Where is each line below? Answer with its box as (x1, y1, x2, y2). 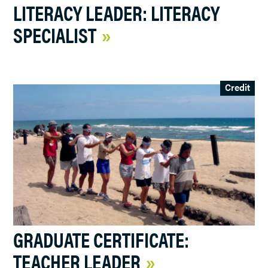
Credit (224, 80, 250, 95)
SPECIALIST (13, 19, 97, 49)
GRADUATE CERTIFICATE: (13, 224, 190, 254)
